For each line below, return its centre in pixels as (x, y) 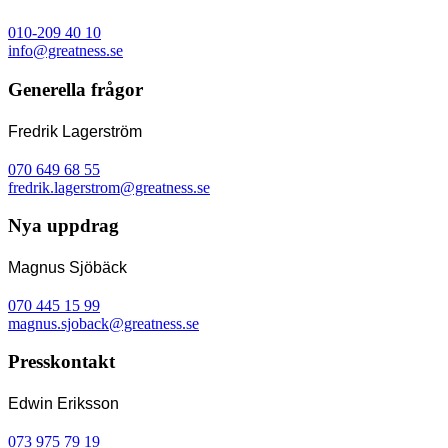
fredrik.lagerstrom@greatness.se (109, 187)
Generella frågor (75, 90)
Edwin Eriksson (63, 404)
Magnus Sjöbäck (67, 268)
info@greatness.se (65, 51)
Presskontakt (61, 362)
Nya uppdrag (63, 226)
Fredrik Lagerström (75, 131)
